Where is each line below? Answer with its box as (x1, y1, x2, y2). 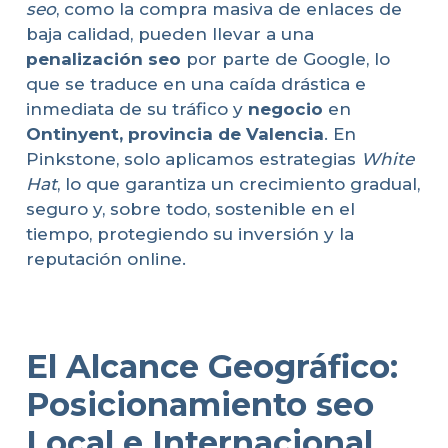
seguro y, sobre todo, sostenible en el (25, 198, 355, 219)
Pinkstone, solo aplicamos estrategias (25, 148, 361, 169)
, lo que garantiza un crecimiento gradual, (56, 173, 420, 194)
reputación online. (25, 248, 186, 269)
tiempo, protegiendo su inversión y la (25, 223, 354, 244)
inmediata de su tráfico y (25, 98, 248, 119)
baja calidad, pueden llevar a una (25, 23, 314, 44)
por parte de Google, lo (180, 48, 390, 69)
